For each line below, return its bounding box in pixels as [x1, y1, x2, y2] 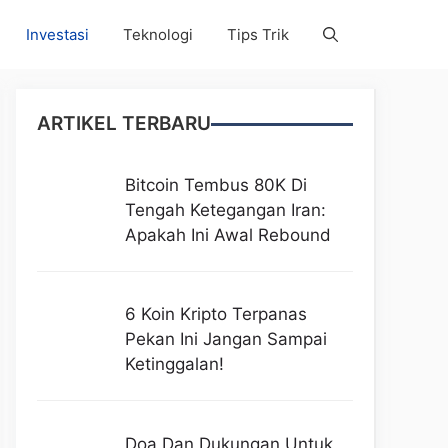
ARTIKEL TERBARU [37, 112, 211, 135]
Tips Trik [227, 25, 289, 44]
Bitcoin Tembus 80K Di [124, 175, 307, 195]
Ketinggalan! [124, 354, 224, 375]
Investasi [26, 25, 89, 44]
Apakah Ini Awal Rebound [124, 225, 331, 245]
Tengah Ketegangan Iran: [124, 200, 326, 220]
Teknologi [123, 25, 193, 44]
